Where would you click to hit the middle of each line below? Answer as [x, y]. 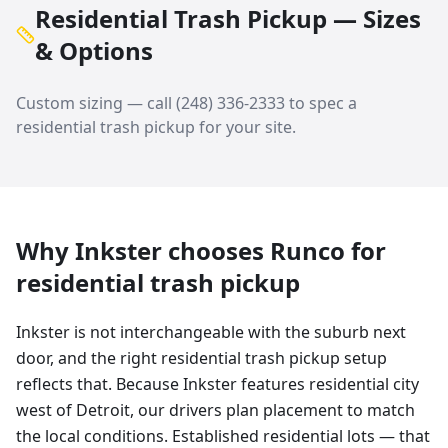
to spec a [321, 103]
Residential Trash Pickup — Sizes [227, 18]
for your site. [245, 127]
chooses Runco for [274, 250]
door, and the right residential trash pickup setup [201, 358]
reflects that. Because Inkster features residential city [217, 384]
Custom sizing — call [96, 103]
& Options [93, 50]
